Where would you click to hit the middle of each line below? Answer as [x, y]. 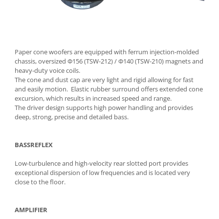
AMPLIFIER [31, 209]
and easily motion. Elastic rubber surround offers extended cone [109, 89]
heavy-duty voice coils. [47, 70]
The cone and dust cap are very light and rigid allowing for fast [104, 79]
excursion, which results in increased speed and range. [93, 98]
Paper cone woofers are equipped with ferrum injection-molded [107, 52]
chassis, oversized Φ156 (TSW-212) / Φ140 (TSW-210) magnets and [109, 61]
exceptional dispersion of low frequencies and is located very [102, 172]
